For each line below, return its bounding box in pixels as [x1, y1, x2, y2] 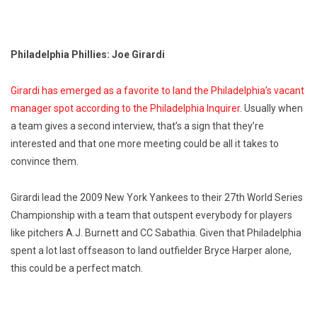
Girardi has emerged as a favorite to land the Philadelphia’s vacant [11, 85, 304, 97]
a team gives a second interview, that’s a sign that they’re [11, 120, 264, 132]
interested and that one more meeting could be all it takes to [11, 138, 279, 150]
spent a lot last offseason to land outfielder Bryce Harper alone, [11, 245, 292, 257]
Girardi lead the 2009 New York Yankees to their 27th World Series [11, 192, 303, 204]
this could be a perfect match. [11, 263, 143, 275]
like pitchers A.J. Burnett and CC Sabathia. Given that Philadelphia [11, 227, 301, 239]
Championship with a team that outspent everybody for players [11, 209, 292, 221]
